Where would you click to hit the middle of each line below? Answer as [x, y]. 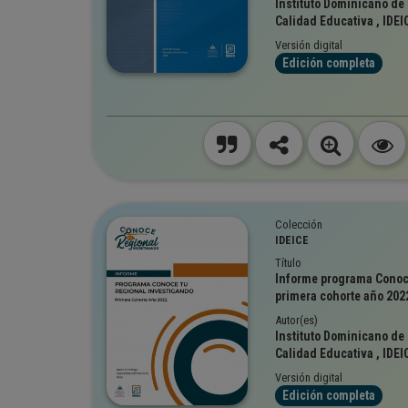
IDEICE [292, 240]
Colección [299, 224]
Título [288, 263]
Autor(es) [296, 320]
